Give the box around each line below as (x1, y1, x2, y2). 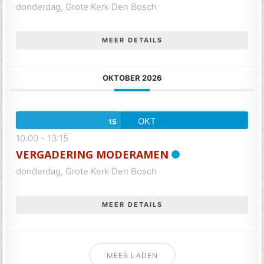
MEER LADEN (106, 251, 158, 260)
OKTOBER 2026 (102, 73, 162, 83)
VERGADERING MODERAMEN (16, 147, 169, 162)
